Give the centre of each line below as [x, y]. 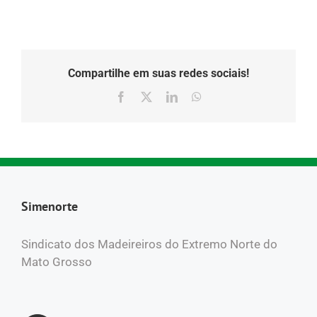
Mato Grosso [57, 261]
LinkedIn [197, 97]
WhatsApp [225, 97]
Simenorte [50, 206]
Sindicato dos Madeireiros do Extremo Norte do [149, 244]
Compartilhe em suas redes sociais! [158, 74]
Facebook [148, 97]
